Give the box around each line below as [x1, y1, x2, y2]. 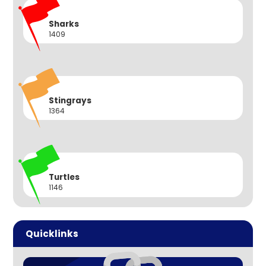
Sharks [48, 18, 79, 30]
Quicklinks [25, 227, 78, 240]
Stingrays [48, 94, 91, 106]
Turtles [48, 171, 80, 183]
